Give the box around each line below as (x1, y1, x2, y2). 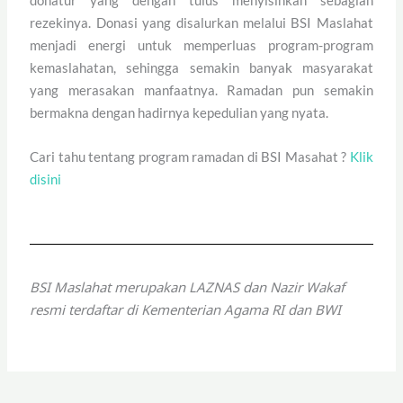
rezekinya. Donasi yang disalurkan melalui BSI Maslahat (30, 13, 373, 31)
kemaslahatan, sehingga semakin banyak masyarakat (30, 58, 373, 76)
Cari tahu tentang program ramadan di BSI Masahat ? (30, 148, 347, 165)
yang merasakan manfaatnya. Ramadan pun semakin (30, 81, 373, 98)
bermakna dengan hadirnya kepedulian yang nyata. (30, 103, 329, 121)
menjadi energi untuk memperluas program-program (30, 36, 373, 53)
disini (30, 170, 62, 187)
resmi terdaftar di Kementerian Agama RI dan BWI (30, 300, 342, 318)
